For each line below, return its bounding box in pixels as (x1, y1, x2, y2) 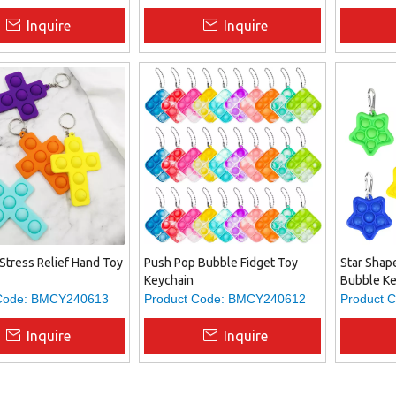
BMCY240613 (31, 292, 109, 306)
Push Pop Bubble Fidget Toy (143, 255, 298, 270)
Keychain (143, 273, 194, 287)
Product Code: (143, 292, 225, 306)
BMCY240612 (227, 292, 306, 306)
